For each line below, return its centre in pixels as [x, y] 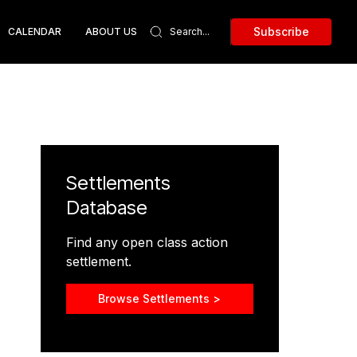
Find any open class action [147, 242]
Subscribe [281, 31]
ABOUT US [111, 31]
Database [106, 208]
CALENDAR [35, 31]
